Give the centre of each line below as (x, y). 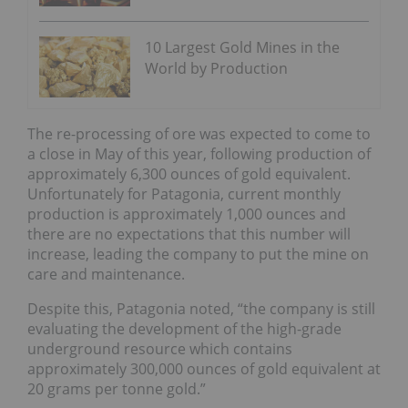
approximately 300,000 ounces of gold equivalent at (204, 368)
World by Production (216, 69)
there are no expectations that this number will (189, 234)
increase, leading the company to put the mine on (198, 254)
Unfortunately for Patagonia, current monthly (184, 194)
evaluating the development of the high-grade (184, 328)
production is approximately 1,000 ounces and (187, 214)
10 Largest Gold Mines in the (242, 48)
